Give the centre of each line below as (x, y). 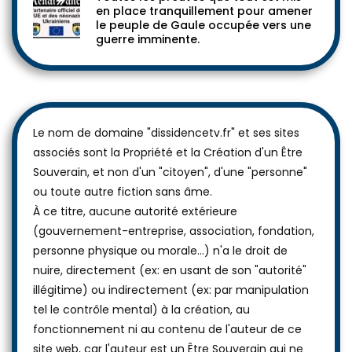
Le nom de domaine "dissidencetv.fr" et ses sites (166, 133)
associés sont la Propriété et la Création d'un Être (168, 152)
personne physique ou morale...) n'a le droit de (160, 251)
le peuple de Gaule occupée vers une (203, 25)
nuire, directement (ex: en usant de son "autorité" (170, 270)
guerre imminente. (148, 39)
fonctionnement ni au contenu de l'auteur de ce (167, 329)
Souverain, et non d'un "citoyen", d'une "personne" (170, 172)
